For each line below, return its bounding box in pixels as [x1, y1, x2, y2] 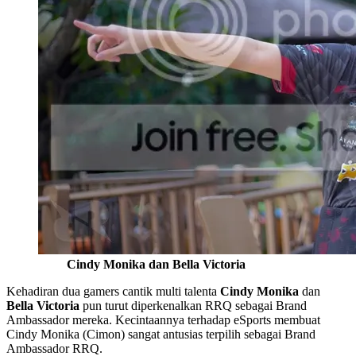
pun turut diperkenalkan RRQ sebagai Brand [79, 298, 307, 312]
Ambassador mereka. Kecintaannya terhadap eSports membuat [6, 312, 320, 327]
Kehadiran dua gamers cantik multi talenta [6, 284, 220, 298]
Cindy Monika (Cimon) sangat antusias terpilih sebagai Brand [6, 327, 315, 341]
